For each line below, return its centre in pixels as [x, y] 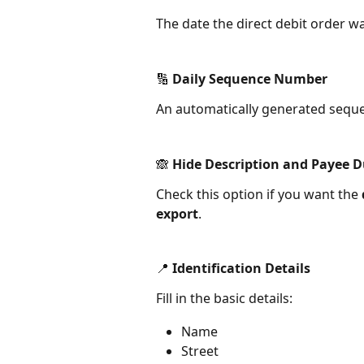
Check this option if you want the [259, 194]
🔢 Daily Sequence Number [242, 78]
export [177, 213]
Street [200, 351]
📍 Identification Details [233, 269]
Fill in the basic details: [224, 299]
